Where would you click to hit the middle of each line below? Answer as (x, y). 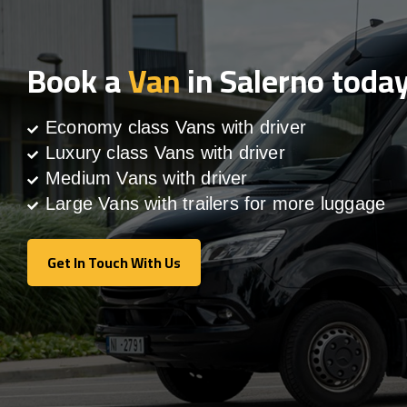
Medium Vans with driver (147, 179)
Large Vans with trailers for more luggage (216, 204)
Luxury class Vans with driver (165, 153)
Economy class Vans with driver (176, 128)
